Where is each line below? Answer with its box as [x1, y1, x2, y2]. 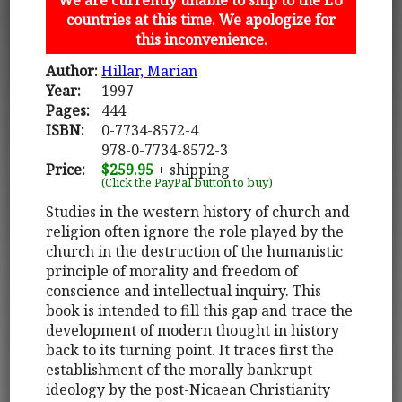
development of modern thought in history [46, 319, 340, 340]
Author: [46, 60, 99, 81]
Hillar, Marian [101, 60, 198, 81]
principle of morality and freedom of [46, 260, 299, 281]
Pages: [46, 100, 91, 120]
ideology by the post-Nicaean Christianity [46, 379, 331, 399]
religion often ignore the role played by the [46, 221, 345, 241]
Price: [46, 159, 86, 179]
